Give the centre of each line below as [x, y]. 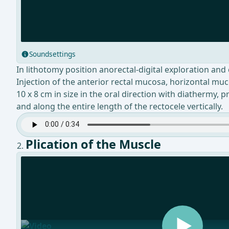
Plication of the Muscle [93, 144]
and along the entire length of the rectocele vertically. [120, 106]
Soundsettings [52, 54]
